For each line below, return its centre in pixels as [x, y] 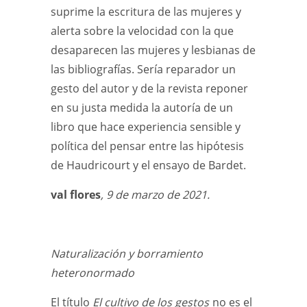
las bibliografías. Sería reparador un [143, 69]
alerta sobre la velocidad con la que [142, 31]
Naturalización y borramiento [127, 254]
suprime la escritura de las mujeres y [146, 12]
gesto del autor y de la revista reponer [149, 88]
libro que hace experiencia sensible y [146, 127]
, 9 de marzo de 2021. [155, 195]
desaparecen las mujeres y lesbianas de [153, 50]
